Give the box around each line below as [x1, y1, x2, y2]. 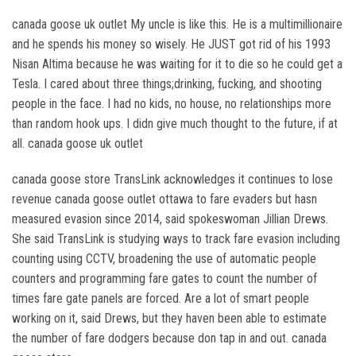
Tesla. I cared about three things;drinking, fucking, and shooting [12, 76, 322, 91]
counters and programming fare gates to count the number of [12, 271, 317, 286]
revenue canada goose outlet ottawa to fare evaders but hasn [12, 192, 317, 207]
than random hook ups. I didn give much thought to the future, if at [12, 116, 338, 131]
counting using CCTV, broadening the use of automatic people [12, 251, 316, 266]
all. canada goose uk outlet [12, 136, 143, 151]
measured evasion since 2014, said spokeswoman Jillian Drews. [12, 211, 328, 226]
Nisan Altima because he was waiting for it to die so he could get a [12, 56, 342, 72]
